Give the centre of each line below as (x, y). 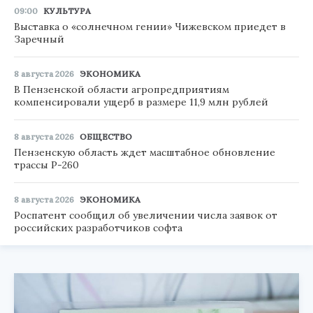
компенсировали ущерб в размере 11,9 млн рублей (141, 102)
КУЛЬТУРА (67, 10)
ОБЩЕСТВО (106, 136)
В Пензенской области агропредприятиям (122, 89)
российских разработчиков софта (98, 227)
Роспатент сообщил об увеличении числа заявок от (146, 215)
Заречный (39, 39)
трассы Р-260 (46, 165)
